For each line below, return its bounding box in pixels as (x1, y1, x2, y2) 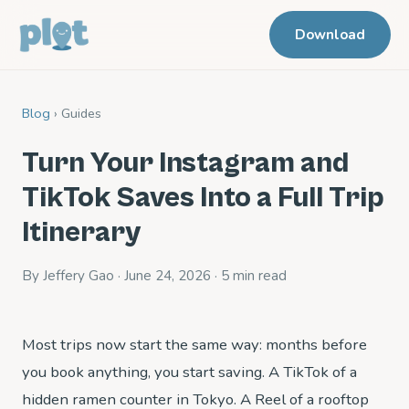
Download (295, 25, 365, 44)
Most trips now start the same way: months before (22, 334, 367, 355)
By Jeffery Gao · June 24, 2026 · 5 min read (22, 267, 287, 285)
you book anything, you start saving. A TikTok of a (22, 362, 357, 383)
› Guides (50, 104, 101, 122)
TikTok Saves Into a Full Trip (22, 181, 384, 215)
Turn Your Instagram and (22, 146, 349, 180)
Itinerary (22, 215, 141, 249)
